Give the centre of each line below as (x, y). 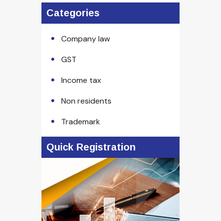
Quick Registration (91, 147)
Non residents (86, 101)
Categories (73, 13)
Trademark (81, 122)
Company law (86, 39)
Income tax (81, 80)
